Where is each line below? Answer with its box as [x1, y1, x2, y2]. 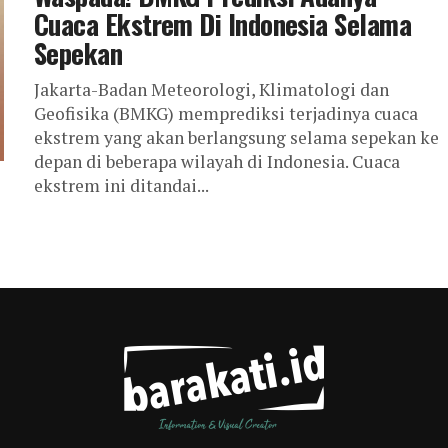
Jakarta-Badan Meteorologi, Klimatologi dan [34, 78, 389, 101]
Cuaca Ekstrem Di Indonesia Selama [34, 4, 412, 44]
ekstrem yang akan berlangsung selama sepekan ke [34, 126, 439, 149]
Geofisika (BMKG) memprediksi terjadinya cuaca [34, 102, 418, 125]
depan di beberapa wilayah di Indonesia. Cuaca [34, 150, 400, 173]
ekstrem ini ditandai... [34, 174, 209, 197]
